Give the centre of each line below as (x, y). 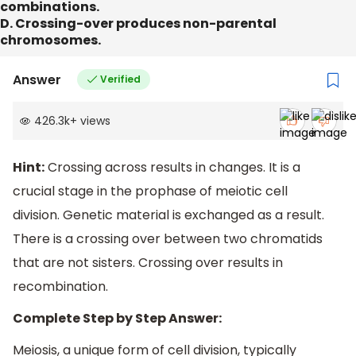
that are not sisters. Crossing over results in (148, 263)
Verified (120, 79)
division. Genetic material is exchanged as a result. (168, 215)
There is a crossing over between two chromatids (168, 239)
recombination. (60, 287)
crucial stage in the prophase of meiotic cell (150, 192)
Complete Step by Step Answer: (117, 319)
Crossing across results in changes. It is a (172, 168)
